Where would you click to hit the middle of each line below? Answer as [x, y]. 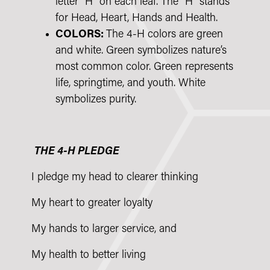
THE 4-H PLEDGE [77, 152]
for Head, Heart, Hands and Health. [137, 19]
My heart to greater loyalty [92, 204]
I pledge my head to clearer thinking [115, 178]
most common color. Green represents [144, 67]
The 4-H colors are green [165, 35]
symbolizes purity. [96, 100]
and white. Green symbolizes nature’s [141, 51]
